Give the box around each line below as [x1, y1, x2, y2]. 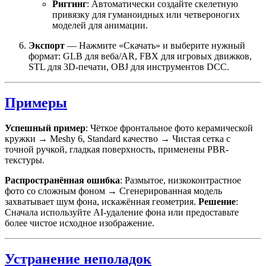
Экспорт [28, 40, 65, 51]
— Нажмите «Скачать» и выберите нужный [65, 40, 245, 51]
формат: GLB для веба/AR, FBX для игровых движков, [28, 51, 252, 62]
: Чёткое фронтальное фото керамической [85, 123, 253, 134]
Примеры [5, 95, 67, 111]
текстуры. [5, 155, 45, 166]
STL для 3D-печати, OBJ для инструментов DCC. [28, 62, 229, 72]
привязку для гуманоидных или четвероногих [52, 9, 240, 20]
